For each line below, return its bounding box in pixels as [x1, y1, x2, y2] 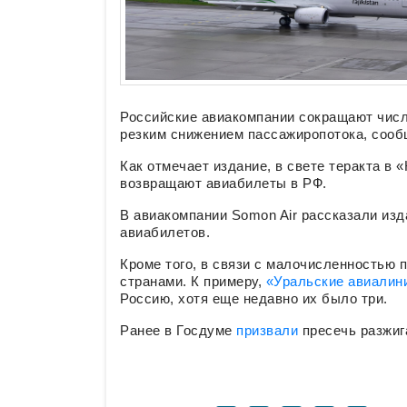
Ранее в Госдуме [120, 323, 236, 339]
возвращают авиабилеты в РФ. [120, 175, 331, 192]
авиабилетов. [120, 224, 210, 241]
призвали [236, 323, 303, 339]
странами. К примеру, [120, 273, 266, 290]
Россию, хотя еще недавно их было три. [120, 291, 388, 307]
